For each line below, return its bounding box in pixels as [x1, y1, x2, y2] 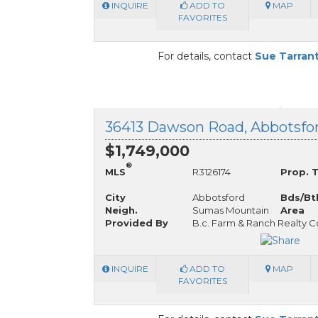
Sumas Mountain [192, 204, 270, 216]
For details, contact [158, 49, 255, 62]
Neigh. [105, 204, 138, 216]
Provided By [105, 216, 168, 229]
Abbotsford [192, 191, 246, 203]
